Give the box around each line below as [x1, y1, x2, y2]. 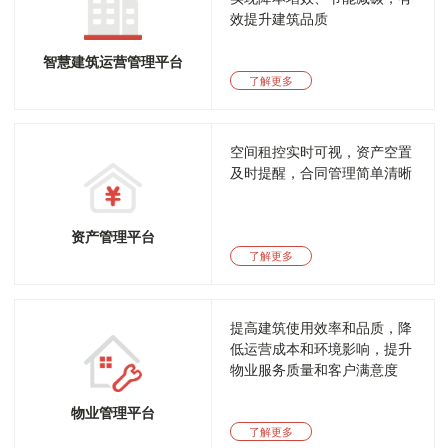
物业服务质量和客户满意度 [230, 362, 399, 378]
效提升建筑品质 [230, 11, 329, 27]
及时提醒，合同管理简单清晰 [230, 166, 413, 181]
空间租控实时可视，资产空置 [230, 145, 413, 160]
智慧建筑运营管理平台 [42, 53, 183, 70]
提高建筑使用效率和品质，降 [230, 320, 413, 336]
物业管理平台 [70, 404, 155, 421]
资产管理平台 [70, 229, 155, 246]
